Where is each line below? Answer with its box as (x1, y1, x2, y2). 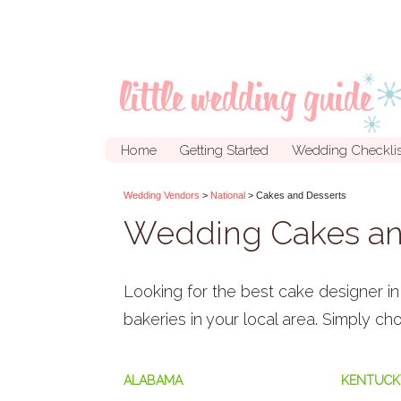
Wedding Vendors (124, 190, 200, 200)
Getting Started (179, 141, 269, 158)
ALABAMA (124, 373, 183, 388)
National (210, 190, 245, 200)
